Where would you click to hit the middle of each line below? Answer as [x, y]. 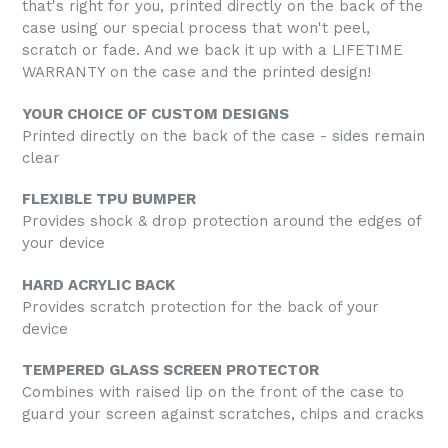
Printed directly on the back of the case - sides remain [223, 135]
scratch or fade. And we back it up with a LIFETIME [212, 50]
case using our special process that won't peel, [196, 28]
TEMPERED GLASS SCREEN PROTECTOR [170, 370]
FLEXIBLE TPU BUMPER [109, 199]
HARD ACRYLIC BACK [98, 284]
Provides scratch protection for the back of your [200, 306]
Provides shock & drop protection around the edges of [221, 221]
